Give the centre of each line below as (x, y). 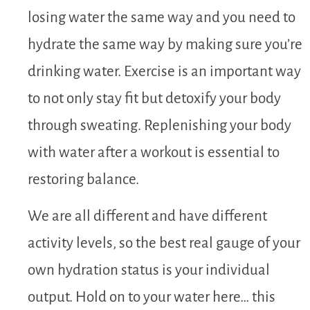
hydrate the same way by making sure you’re (165, 44)
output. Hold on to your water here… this (152, 298)
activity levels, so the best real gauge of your (164, 244)
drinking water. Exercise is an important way (164, 71)
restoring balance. (83, 179)
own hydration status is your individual (149, 271)
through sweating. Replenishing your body (159, 125)
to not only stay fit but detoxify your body (154, 98)
